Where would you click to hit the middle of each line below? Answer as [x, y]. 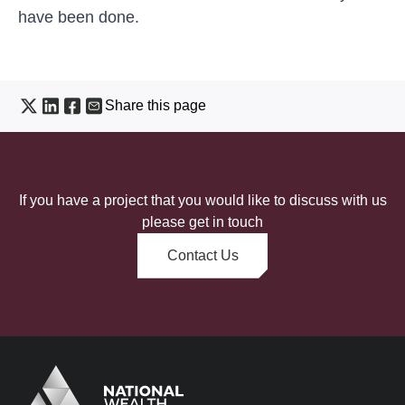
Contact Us [202, 255]
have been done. [81, 17]
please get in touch [202, 221]
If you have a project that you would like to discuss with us [202, 200]
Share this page [155, 105]
